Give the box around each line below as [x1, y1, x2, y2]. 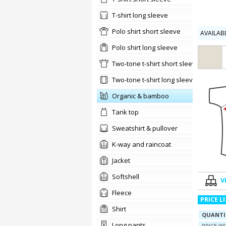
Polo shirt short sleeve [116, 27, 181, 36]
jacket [114, 156, 130, 165]
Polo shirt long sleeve [116, 43, 178, 52]
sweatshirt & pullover [116, 124, 178, 133]
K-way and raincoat [116, 140, 171, 149]
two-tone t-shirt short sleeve [116, 59, 200, 68]
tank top [116, 107, 139, 117]
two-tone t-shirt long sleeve [116, 75, 197, 84]
